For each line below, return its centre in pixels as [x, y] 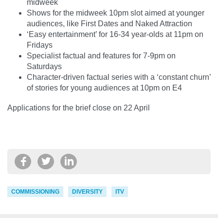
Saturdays [44, 66]
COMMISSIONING [35, 191]
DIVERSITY [87, 191]
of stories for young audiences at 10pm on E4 [104, 88]
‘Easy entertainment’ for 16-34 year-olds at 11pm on [115, 34]
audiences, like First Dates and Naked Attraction [109, 23]
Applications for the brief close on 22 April [79, 108]
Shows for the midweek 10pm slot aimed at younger [116, 13]
